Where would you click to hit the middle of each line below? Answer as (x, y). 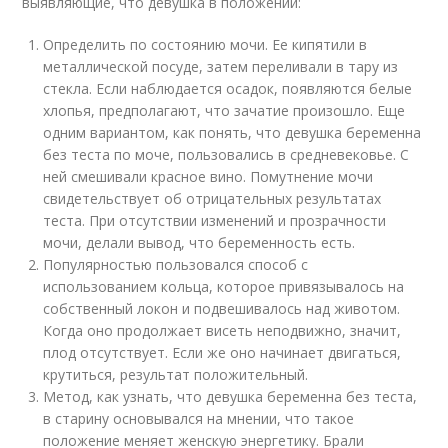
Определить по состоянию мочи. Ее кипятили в (205, 44)
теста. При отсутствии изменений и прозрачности (215, 220)
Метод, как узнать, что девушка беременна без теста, (230, 396)
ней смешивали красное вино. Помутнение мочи (208, 176)
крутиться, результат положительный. (176, 374)
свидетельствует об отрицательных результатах (212, 198)
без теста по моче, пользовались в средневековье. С (226, 154)
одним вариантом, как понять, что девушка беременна (232, 132)
